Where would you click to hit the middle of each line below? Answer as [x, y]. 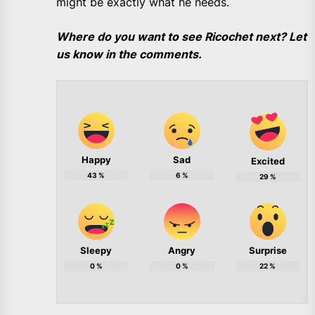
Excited [268, 161]
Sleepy [96, 251]
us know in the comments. [129, 54]
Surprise [268, 251]
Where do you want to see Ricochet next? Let [181, 37]
